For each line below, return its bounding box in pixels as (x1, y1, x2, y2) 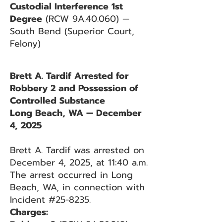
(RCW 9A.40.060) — (42, 12, 129, 26)
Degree (10, 12, 42, 26)
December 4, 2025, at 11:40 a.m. (10, 156, 148, 169)
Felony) (10, 37, 41, 51)
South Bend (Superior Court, (10, 24, 134, 38)
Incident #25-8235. (10, 193, 91, 207)
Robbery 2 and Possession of (10, 81, 138, 95)
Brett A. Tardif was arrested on (10, 143, 144, 157)
